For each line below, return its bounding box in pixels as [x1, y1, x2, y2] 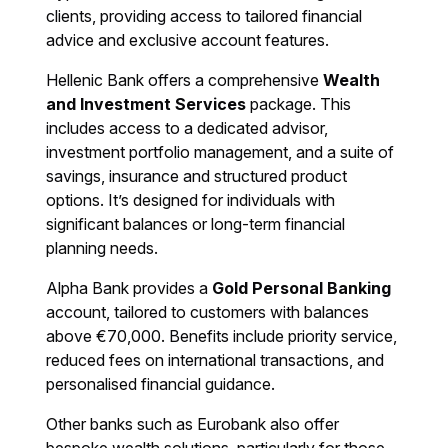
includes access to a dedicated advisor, [46, 118, 329, 139]
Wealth [323, 70, 381, 91]
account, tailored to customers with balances [46, 302, 370, 323]
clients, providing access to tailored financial [46, 6, 363, 27]
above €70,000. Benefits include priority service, [46, 326, 398, 347]
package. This [246, 94, 352, 115]
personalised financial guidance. [46, 374, 276, 395]
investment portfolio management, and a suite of [46, 142, 395, 163]
